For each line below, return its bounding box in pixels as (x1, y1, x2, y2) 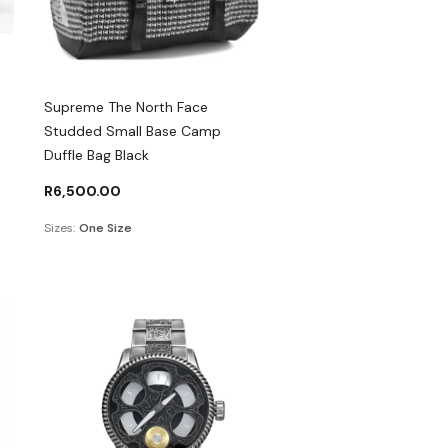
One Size (79, 219, 133, 236)
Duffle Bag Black (44, 145, 150, 164)
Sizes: (44, 219, 76, 236)
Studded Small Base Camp (44, 121, 222, 140)
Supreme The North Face (44, 97, 209, 116)
